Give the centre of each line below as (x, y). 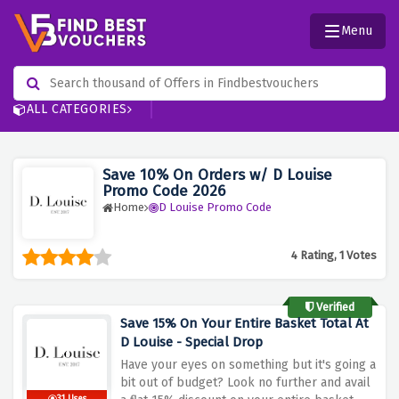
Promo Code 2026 (164, 191)
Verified (334, 307)
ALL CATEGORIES (77, 110)
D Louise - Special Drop (191, 342)
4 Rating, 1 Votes (334, 256)
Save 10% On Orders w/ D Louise (217, 175)
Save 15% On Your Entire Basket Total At (244, 324)
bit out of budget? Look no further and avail (245, 383)
